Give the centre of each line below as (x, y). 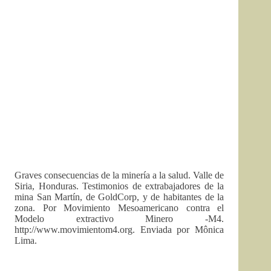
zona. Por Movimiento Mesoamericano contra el (119, 208)
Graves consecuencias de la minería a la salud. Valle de (119, 175)
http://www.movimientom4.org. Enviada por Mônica (119, 230)
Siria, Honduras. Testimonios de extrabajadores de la (119, 186)
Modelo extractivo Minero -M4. (119, 219)
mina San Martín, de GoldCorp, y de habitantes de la (119, 197)
